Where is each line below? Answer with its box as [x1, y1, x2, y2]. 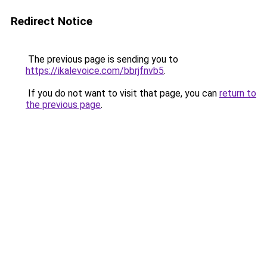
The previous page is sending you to [26, 54, 178, 65]
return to [219, 88, 256, 99]
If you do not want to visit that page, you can [26, 88, 219, 99]
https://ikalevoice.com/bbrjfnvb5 [26, 65, 164, 76]
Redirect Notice [11, 14, 92, 28]
